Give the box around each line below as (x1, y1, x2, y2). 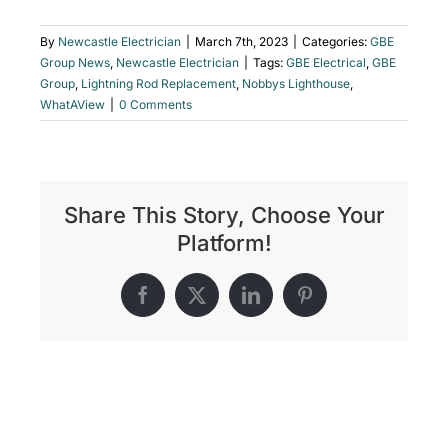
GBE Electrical (286, 54, 366, 70)
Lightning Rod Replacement (81, 75, 236, 91)
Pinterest (303, 293, 367, 312)
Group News (40, 54, 110, 70)
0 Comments (119, 96, 192, 112)
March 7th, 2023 (195, 33, 288, 49)
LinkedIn (249, 293, 316, 312)
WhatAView (40, 96, 105, 112)
